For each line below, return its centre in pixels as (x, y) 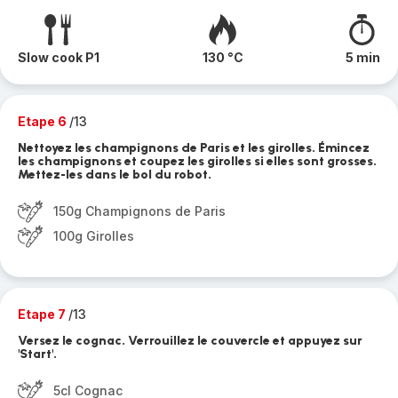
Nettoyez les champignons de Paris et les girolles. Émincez (194, 148)
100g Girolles (94, 236)
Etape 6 (44, 121)
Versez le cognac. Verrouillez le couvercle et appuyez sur (190, 341)
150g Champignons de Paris (139, 211)
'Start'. (37, 354)
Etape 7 (43, 314)
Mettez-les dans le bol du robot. (115, 175)
